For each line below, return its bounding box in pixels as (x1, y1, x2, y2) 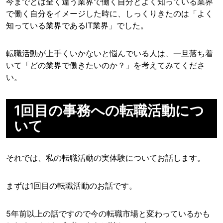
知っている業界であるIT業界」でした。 (6, 20, 148, 31)
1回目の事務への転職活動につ (14, 102, 204, 119)
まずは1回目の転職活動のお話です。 (6, 181, 137, 191)
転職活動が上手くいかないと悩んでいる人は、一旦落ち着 (6, 48, 213, 59)
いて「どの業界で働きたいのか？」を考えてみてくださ (6, 60, 205, 71)
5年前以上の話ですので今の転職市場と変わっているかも (6, 209, 210, 219)
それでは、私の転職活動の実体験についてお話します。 (6, 153, 205, 163)
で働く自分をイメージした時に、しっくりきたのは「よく (6, 8, 213, 19)
